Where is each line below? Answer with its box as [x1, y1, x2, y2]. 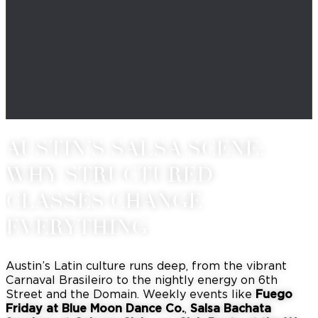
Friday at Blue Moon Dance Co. [6, 300, 185, 315]
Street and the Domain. [6, 286, 143, 301]
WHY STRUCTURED [6, 162, 214, 188]
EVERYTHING [6, 214, 148, 241]
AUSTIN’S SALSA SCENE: [6, 136, 263, 162]
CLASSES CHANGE [6, 188, 202, 214]
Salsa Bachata [190, 300, 271, 315]
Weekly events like [143, 286, 256, 301]
